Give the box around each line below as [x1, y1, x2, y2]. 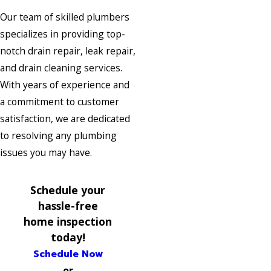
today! [50, 229, 85, 244]
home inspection [24, 214, 112, 229]
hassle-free [38, 198, 98, 213]
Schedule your [30, 182, 105, 197]
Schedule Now [33, 246, 103, 261]
